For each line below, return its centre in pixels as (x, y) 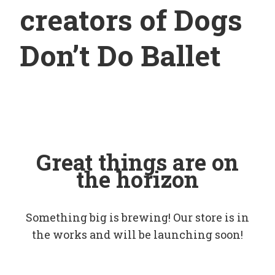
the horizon (137, 180)
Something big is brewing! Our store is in (137, 218)
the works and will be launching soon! (137, 235)
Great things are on (137, 162)
